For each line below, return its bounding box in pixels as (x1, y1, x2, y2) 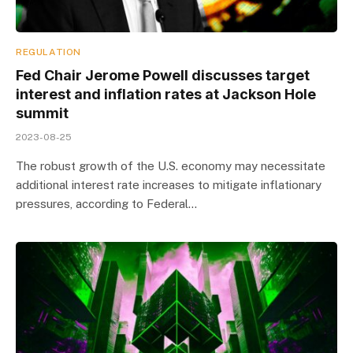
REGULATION (16, 46, 81, 58)
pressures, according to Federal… (16, 197, 197, 210)
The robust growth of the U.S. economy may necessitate (16, 159, 325, 173)
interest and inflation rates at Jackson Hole (16, 86, 316, 102)
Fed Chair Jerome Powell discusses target (16, 67, 310, 84)
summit (16, 105, 69, 121)
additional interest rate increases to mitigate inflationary (16, 178, 321, 191)
